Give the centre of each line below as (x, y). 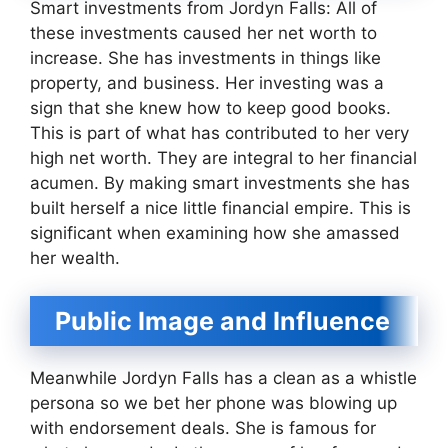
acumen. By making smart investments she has (220, 182)
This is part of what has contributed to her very (219, 132)
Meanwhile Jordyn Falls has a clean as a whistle (223, 378)
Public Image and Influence (222, 321)
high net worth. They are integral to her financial (223, 157)
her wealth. (75, 257)
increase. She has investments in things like (205, 57)
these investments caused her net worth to (203, 32)
